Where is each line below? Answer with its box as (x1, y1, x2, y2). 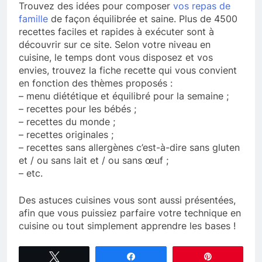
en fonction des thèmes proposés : (19, 77, 173, 89)
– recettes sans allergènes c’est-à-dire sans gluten (19, 142, 240, 154)
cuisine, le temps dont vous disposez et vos (19, 51, 213, 64)
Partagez (143, 252, 174, 261)
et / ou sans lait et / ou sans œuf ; (19, 154, 168, 167)
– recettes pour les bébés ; (19, 103, 136, 115)
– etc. (19, 167, 43, 180)
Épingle (220, 252, 246, 261)
